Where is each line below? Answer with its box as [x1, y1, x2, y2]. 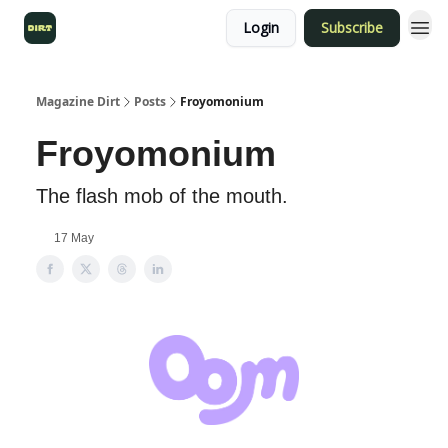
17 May [54, 231, 94, 245]
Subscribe [321, 18, 383, 37]
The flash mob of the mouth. [36, 185, 288, 207]
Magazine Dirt [36, 93, 120, 110]
